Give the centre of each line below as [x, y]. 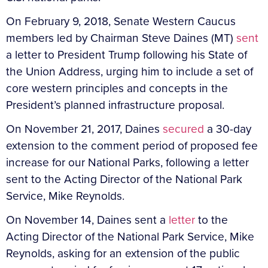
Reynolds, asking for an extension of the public [123, 253]
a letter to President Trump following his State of [127, 54]
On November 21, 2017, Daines [84, 129]
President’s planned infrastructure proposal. [115, 105]
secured [183, 129]
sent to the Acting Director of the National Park [124, 179]
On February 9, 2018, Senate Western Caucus [121, 21]
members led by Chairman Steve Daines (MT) [121, 38]
